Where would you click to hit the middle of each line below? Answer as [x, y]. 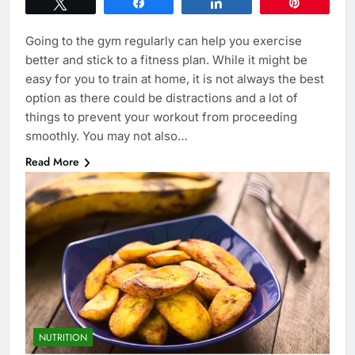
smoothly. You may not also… [107, 136]
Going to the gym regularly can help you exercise [164, 41]
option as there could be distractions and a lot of [162, 98]
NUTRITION [63, 337]
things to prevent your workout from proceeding [161, 117]
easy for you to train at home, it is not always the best [175, 79]
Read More [52, 162]
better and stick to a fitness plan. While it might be [166, 60]
